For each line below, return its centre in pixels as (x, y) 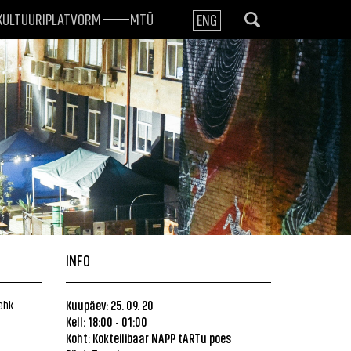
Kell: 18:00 (89, 321)
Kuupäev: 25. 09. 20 (109, 305)
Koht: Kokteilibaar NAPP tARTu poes (148, 338)
